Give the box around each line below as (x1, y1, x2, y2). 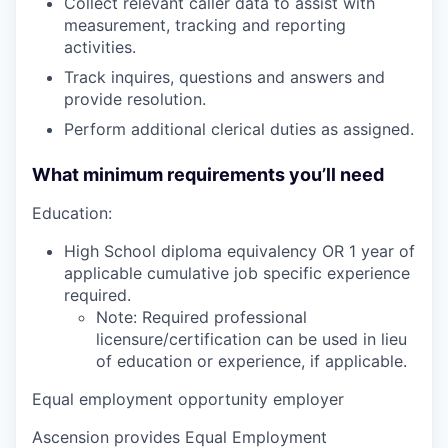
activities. (64, 36, 136, 57)
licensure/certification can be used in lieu (96, 328, 407, 349)
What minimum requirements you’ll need (32, 163, 384, 185)
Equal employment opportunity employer (32, 388, 344, 409)
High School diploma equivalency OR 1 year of (64, 240, 415, 261)
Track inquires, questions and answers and (64, 66, 385, 87)
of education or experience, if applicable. (96, 350, 407, 371)
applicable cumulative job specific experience (64, 262, 410, 283)
